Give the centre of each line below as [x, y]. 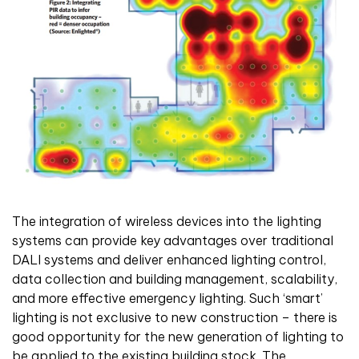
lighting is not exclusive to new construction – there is [175, 317]
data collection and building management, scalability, [175, 278]
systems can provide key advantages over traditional [173, 240]
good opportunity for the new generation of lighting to [178, 336]
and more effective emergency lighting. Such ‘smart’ [167, 298]
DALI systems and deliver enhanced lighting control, [169, 259]
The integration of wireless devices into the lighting [167, 221]
